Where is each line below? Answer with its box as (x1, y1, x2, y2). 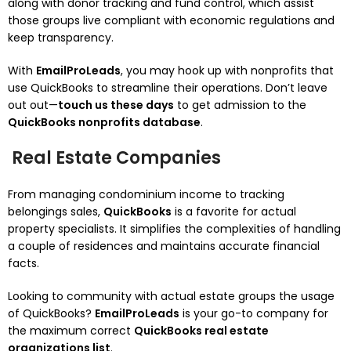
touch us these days (58, 97, 174, 113)
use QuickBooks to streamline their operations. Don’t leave (8, 80, 327, 96)
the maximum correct (8, 323, 134, 338)
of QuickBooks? (8, 306, 95, 321)
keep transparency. (8, 30, 114, 45)
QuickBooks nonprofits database (8, 114, 201, 130)
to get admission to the (174, 97, 306, 113)
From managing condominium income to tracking (8, 186, 284, 202)
